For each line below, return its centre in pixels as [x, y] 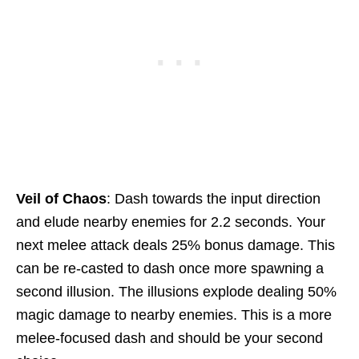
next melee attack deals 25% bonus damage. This [175, 246]
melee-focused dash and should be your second [169, 339]
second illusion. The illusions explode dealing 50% [176, 292]
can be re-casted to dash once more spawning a [170, 269]
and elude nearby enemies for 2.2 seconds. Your [171, 222]
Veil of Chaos [61, 199]
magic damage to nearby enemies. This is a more [174, 315]
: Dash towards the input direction [214, 199]
